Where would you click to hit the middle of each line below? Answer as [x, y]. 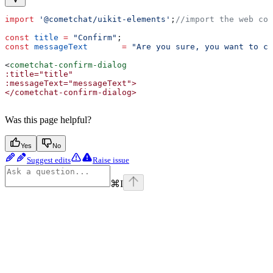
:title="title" [39, 74]
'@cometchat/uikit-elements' [102, 19]
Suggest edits [49, 160]
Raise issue [111, 160]
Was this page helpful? [48, 119]
